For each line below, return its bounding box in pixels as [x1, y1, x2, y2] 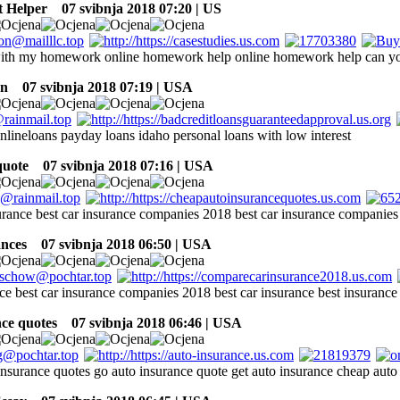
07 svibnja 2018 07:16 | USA [32, 157, 213, 173]
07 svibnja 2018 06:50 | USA [30, 236, 212, 252]
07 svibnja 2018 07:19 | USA [12, 79, 193, 95]
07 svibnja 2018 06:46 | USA [61, 314, 242, 330]
